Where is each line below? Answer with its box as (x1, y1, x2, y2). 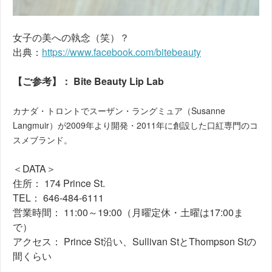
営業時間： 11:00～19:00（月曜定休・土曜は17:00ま (13, 205, 243, 220)
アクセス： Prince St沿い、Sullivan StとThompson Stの (13, 234, 256, 249)
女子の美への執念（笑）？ (13, 30, 129, 45)
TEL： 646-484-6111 (13, 191, 104, 205)
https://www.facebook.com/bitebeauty (42, 45, 201, 59)
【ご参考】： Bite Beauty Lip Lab (13, 74, 164, 89)
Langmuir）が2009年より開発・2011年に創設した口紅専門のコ (13, 119, 258, 132)
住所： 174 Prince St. (13, 176, 105, 191)
